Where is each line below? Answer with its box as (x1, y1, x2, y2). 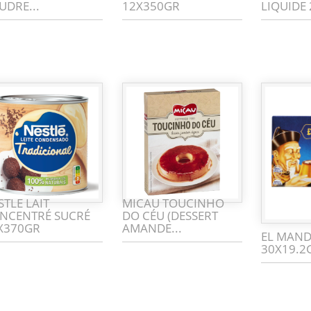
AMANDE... (121, 220, 182, 237)
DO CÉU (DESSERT (121, 208, 218, 224)
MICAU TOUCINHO (121, 195, 224, 212)
